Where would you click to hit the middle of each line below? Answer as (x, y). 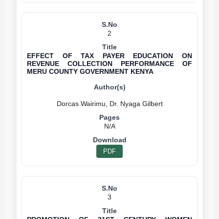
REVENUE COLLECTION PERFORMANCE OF (109, 64)
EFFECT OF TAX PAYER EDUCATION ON (109, 56)
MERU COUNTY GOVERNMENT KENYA (90, 71)
